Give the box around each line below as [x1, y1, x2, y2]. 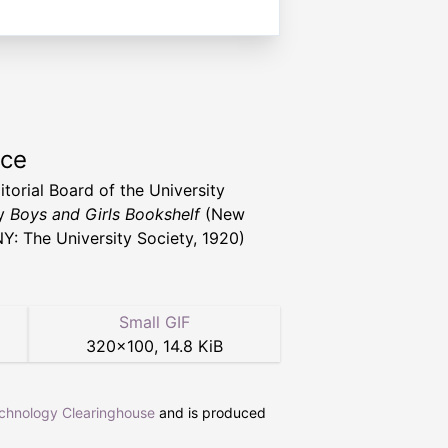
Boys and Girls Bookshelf [10, 204, 200, 225]
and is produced [155, 404, 266, 422]
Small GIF [118, 312, 190, 333]
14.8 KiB [162, 336, 223, 357]
